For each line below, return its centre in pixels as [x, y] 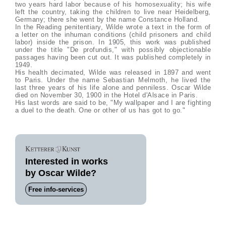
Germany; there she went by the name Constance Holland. [107, 19]
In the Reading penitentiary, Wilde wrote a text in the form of [113, 27]
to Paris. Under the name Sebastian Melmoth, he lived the [113, 80]
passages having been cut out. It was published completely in [113, 57]
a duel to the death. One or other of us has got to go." [100, 110]
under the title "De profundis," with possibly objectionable [113, 50]
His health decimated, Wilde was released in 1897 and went [113, 72]
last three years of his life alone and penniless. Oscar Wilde [113, 88]
